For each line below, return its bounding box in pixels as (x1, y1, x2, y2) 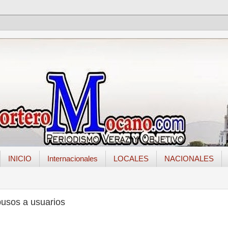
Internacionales (47, 154, 98, 163)
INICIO (8, 154, 32, 163)
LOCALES (113, 154, 149, 163)
